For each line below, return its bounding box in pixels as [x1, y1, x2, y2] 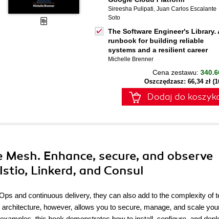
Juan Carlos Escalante [156, 5, 217, 12]
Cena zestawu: [153, 68, 200, 76]
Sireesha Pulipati [108, 5, 153, 12]
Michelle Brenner [108, 56, 153, 63]
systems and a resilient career [108, 46, 208, 54]
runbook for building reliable [108, 37, 204, 44]
